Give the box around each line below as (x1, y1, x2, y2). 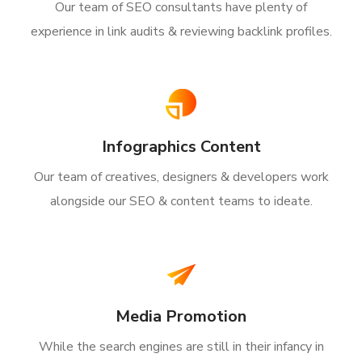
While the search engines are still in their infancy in (38, 338, 324, 356)
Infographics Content (101, 136, 261, 158)
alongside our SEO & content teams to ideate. (49, 192, 313, 210)
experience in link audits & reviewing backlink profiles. (30, 23, 332, 40)
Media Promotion (116, 305, 246, 327)
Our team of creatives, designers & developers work (33, 168, 329, 186)
